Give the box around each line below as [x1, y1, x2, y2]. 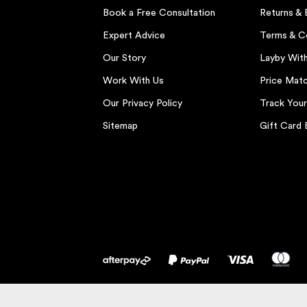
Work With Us [102, 76, 164, 86]
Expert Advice [102, 31, 165, 40]
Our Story [102, 53, 146, 63]
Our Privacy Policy [102, 99, 182, 108]
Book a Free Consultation [102, 8, 215, 18]
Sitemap [102, 121, 138, 131]
